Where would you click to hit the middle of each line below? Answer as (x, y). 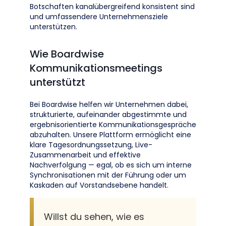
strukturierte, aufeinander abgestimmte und (108, 115)
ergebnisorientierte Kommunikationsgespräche (113, 125)
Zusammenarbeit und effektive (85, 155)
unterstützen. (53, 27)
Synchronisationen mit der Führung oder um (108, 175)
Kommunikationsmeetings (96, 68)
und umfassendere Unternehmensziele (99, 17)
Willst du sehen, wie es (94, 217)
